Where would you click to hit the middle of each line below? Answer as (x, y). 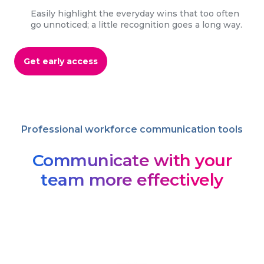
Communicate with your (132, 160)
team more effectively (132, 179)
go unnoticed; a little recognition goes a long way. (136, 24)
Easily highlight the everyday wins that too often (135, 13)
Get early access (61, 61)
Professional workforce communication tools (132, 129)
